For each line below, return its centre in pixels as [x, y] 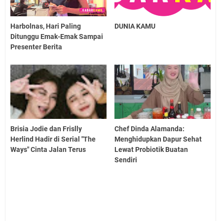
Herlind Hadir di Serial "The [53, 139]
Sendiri [126, 160]
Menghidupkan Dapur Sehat [158, 139]
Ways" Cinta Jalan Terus [48, 150]
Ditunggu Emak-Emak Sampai [57, 37]
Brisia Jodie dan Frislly [46, 129]
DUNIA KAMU [135, 26]
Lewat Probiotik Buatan [151, 150]
